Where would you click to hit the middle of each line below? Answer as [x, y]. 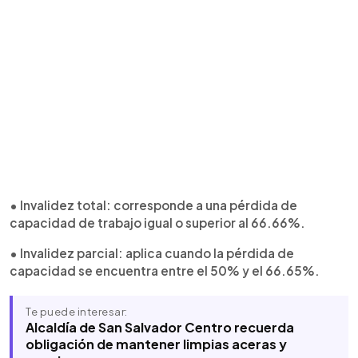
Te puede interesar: [77, 312]
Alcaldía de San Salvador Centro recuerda [160, 327]
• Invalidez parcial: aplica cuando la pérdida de [152, 253]
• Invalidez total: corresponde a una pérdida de [153, 205]
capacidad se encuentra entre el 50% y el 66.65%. [165, 270]
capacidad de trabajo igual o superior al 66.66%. [157, 223]
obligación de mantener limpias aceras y [156, 344]
